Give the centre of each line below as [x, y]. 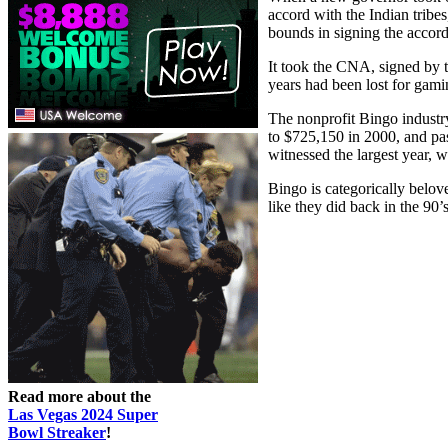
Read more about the [79, 396]
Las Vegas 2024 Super [83, 414]
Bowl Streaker [57, 432]
